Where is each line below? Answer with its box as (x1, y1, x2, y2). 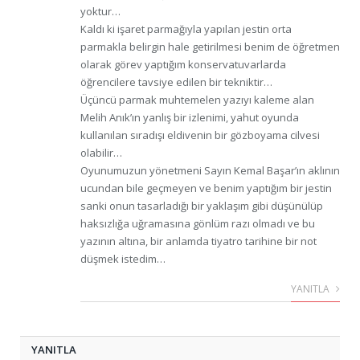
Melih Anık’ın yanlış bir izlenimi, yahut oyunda (80, 110, 299, 125)
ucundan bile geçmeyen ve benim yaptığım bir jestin (80, 181, 332, 196)
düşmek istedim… (80, 252, 166, 267)
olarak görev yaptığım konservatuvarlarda (80, 57, 286, 72)
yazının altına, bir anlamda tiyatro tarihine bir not (80, 234, 317, 249)
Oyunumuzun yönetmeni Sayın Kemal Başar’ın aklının (80, 163, 340, 178)
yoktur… (80, 4, 121, 19)
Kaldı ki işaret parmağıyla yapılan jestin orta (80, 22, 292, 37)
